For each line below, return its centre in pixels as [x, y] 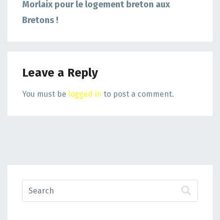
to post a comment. [138, 94]
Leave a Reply [60, 73]
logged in [85, 94]
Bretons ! [40, 20]
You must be [45, 94]
